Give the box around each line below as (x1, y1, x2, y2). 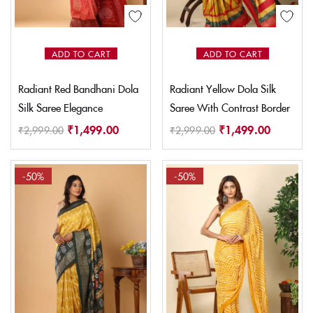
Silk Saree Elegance (18, 99, 103, 115)
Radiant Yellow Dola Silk (170, 80, 276, 96)
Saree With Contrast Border (170, 99, 290, 115)
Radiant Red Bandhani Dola (18, 80, 138, 96)
